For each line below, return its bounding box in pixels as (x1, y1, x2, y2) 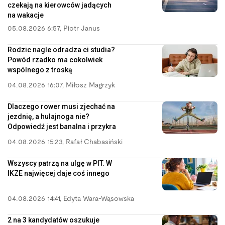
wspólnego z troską (8, 65, 72, 74)
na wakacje (8, 11, 44, 19)
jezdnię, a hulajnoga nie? (8, 112, 89, 121)
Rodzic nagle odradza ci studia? (8, 45, 115, 54)
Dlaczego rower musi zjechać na (8, 102, 115, 110)
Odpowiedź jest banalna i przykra (8, 122, 116, 131)
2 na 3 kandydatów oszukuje (8, 215, 99, 224)
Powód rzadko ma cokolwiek (8, 55, 102, 64)
